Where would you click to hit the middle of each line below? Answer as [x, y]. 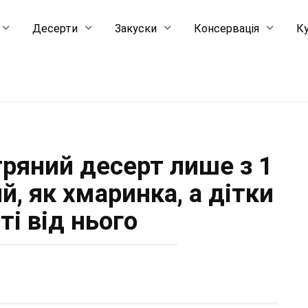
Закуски [136, 29]
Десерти [55, 29]
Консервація [227, 29]
